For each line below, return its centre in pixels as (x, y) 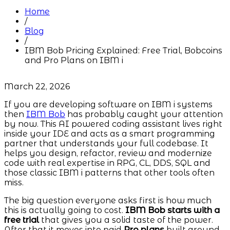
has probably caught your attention (144, 114)
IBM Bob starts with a (171, 210)
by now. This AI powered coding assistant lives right (113, 124)
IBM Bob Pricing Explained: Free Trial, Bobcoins (123, 51)
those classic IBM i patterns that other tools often (109, 173)
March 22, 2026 (37, 87)
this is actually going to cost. (64, 210)
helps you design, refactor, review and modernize (108, 154)
